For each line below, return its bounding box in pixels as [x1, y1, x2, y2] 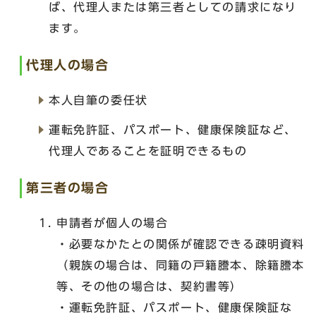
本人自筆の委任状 [49, 95, 148, 106]
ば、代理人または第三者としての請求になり [49, 1, 297, 13]
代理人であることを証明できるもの [49, 145, 248, 157]
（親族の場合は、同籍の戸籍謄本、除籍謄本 [56, 260, 305, 271]
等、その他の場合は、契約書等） [56, 281, 243, 292]
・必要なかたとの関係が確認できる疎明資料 [56, 238, 305, 250]
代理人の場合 [26, 59, 109, 71]
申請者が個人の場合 [56, 217, 169, 229]
